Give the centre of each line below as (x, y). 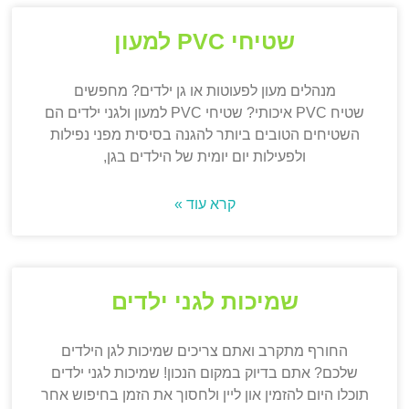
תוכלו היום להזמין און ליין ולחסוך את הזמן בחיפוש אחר (204, 395)
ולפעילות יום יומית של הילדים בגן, (204, 157)
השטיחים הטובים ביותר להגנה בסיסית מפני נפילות (204, 135)
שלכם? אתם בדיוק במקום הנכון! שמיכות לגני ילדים (204, 373)
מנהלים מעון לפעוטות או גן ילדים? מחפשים (204, 91)
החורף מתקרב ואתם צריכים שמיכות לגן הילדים (204, 351)
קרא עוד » (204, 204)
